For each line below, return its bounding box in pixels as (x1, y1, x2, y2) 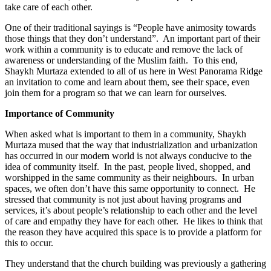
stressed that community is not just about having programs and (5, 194, 241, 205)
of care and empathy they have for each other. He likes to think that (5, 216, 263, 227)
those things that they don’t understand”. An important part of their (5, 33, 260, 44)
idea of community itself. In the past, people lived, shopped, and (5, 162, 250, 172)
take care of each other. (5, 2, 95, 13)
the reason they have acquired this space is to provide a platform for (5, 227, 261, 238)
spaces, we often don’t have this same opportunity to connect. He (5, 183, 255, 194)
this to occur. (5, 238, 53, 249)
